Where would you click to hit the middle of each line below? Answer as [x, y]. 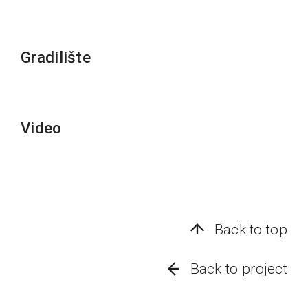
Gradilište [56, 57]
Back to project [239, 268]
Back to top [251, 229]
